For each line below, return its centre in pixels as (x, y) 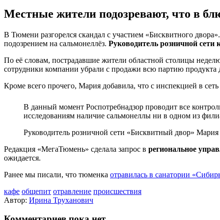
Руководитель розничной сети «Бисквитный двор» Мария (121, 132)
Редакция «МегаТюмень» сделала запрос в (76, 149)
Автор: (16, 200)
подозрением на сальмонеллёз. (56, 43)
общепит (36, 191)
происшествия (117, 191)
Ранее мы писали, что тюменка (57, 174)
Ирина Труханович (61, 200)
